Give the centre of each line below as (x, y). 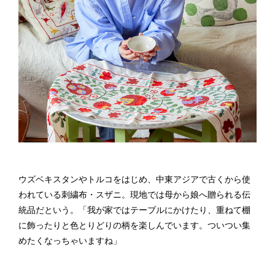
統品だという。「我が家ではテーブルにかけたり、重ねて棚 (134, 210)
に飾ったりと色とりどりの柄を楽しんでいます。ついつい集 (134, 226)
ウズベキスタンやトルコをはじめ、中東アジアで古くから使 (134, 180)
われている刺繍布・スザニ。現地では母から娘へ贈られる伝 (134, 195)
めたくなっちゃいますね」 (70, 241)
